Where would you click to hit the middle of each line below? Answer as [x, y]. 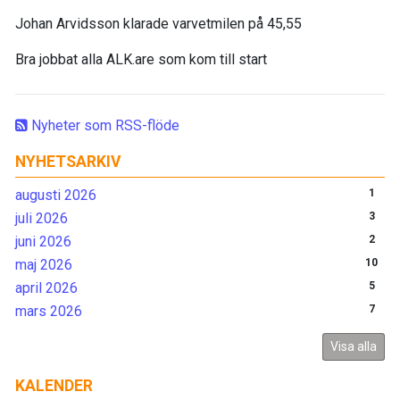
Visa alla [354, 347]
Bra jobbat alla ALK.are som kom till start [141, 60]
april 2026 [46, 288]
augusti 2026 [56, 196]
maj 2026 [44, 265]
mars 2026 [49, 312]
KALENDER [54, 386]
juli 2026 [42, 219]
